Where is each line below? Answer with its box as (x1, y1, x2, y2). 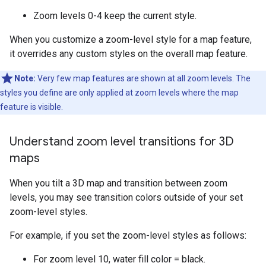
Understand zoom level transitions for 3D (9, 134, 234, 149)
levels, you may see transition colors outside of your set (9, 192, 243, 203)
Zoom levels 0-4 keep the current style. (33, 10, 197, 21)
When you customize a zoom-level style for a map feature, (9, 34, 252, 45)
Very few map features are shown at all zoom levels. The (36, 74, 251, 83)
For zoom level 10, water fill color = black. (33, 254, 205, 265)
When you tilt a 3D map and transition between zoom (9, 178, 227, 189)
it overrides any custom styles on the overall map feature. (9, 48, 248, 59)
